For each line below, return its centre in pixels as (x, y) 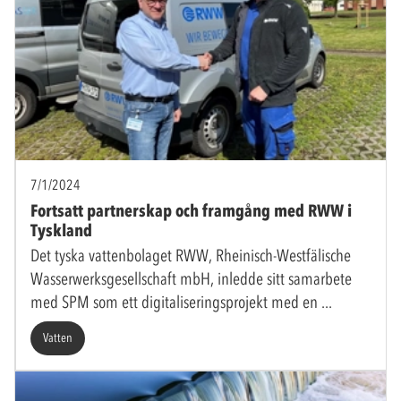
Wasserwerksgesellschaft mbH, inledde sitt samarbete (191, 279)
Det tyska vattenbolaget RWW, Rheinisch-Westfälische (191, 256)
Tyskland (61, 231)
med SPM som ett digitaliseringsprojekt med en (176, 303)
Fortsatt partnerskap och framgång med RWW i (191, 211)
